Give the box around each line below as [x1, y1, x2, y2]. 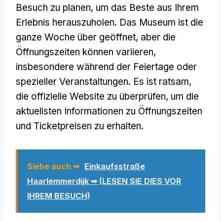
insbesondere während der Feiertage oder [16, 61, 197, 73]
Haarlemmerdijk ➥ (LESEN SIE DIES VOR [27, 176, 181, 186]
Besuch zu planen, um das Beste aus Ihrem [16, 1, 199, 13]
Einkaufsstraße [84, 161, 145, 171]
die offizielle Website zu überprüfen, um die [16, 90, 199, 102]
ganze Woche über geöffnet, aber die [16, 31, 176, 43]
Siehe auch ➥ [27, 161, 79, 171]
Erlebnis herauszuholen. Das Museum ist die [16, 16, 203, 28]
